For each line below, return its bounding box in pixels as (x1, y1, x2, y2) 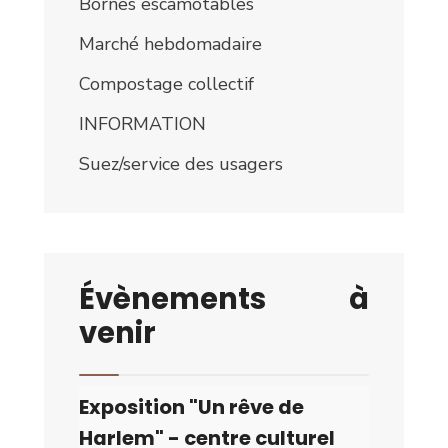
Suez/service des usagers (79, 152, 283, 177)
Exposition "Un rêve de (79, 393, 304, 422)
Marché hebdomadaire (79, 32, 262, 57)
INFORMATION (79, 112, 206, 137)
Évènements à (79, 278, 369, 320)
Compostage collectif (79, 72, 254, 97)
